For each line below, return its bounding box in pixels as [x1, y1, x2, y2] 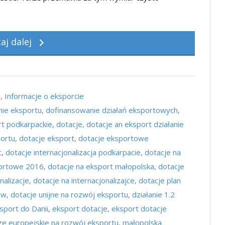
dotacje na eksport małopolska [48, 161, 154, 171]
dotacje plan [139, 175, 181, 185]
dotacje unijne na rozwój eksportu [11, 189, 128, 199]
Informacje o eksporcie [5, 91, 84, 101]
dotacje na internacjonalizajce [33, 175, 135, 185]
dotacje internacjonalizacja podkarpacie [6, 147, 141, 157]
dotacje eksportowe [78, 133, 149, 143]
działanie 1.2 [132, 189, 175, 199]
